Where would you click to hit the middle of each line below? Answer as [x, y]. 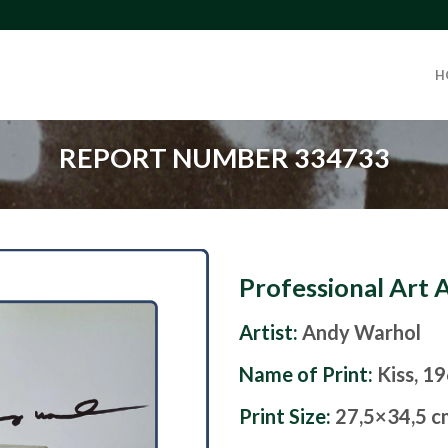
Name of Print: [308, 374]
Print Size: [287, 416]
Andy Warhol [361, 332]
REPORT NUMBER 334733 [224, 157]
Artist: [268, 332]
